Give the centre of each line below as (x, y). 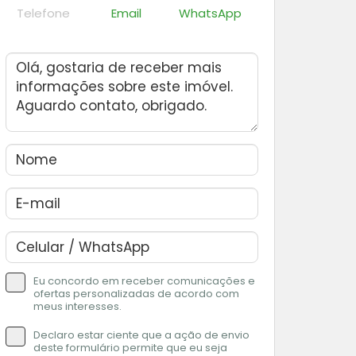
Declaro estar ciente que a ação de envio (141, 335)
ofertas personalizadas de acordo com (136, 293)
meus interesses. (77, 306)
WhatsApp (210, 13)
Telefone (43, 13)
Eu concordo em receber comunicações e (144, 281)
